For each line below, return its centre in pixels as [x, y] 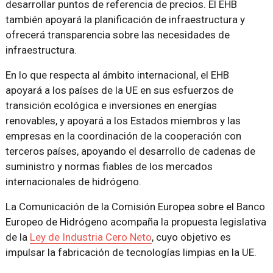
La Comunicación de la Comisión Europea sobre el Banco [135, 206]
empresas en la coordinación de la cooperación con [123, 136]
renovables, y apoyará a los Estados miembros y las [123, 120]
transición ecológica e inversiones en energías [111, 105]
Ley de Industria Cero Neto [90, 237]
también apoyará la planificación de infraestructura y [125, 19]
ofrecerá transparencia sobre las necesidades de [117, 34]
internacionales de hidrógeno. [73, 181]
